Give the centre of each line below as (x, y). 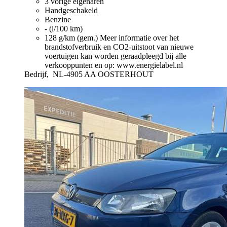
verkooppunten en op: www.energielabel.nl (114, 65)
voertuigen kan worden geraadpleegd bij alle (116, 56)
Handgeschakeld (71, 11)
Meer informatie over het (139, 38)
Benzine (58, 20)
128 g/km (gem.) (72, 38)
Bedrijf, (37, 74)
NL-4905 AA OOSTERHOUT (103, 74)
